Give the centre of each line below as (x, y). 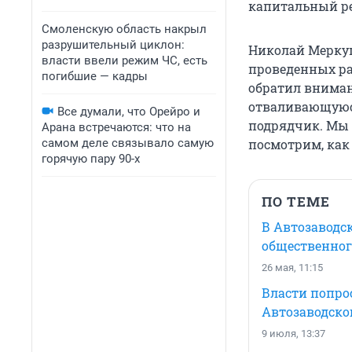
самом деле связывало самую (128, 143)
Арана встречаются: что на (116, 127)
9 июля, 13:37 (293, 334)
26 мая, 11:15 (292, 268)
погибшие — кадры (95, 76)
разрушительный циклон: (113, 45)
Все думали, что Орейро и (129, 112)
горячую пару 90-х (91, 159)
